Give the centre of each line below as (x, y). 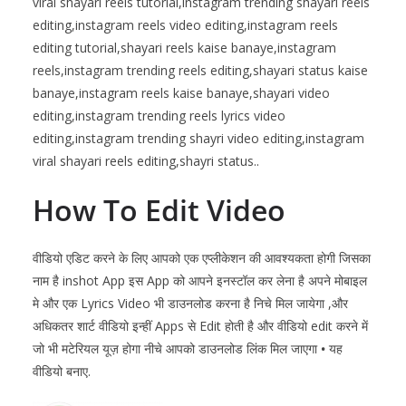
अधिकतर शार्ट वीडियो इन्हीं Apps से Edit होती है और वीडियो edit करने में (200, 326)
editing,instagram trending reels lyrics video (159, 116)
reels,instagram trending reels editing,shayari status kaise (200, 71)
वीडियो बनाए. (62, 372)
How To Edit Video (159, 210)
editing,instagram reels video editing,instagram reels (185, 25)
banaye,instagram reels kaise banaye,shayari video (181, 93)
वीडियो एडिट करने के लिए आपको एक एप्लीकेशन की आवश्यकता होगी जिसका (202, 258)
